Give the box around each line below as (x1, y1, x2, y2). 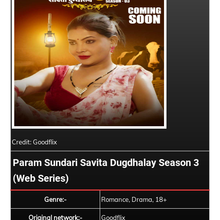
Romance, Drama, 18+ (101, 195, 167, 203)
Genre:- (44, 195, 67, 203)
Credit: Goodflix (12, 138, 57, 146)
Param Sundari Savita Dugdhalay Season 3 (13, 157, 199, 168)
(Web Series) (13, 172, 69, 184)
